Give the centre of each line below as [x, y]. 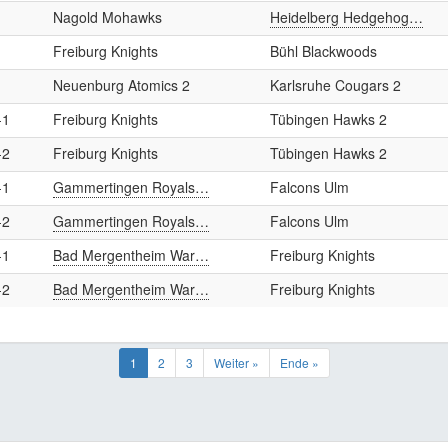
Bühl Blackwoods [323, 51]
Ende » [299, 362]
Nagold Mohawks [107, 17]
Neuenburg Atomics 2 [121, 85]
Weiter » [236, 362]
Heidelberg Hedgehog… [346, 17]
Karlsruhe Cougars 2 [335, 85]
